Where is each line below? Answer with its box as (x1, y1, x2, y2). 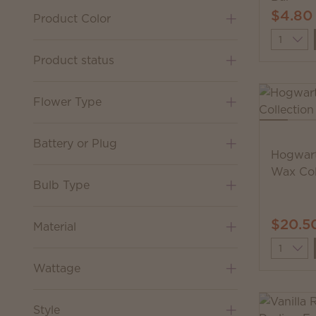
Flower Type (33, 94, 102, 109)
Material (33, 219, 76, 234)
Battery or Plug (33, 135, 117, 151)
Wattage (33, 260, 80, 276)
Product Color (33, 11, 111, 26)
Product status (33, 52, 114, 68)
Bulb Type (33, 177, 90, 193)
